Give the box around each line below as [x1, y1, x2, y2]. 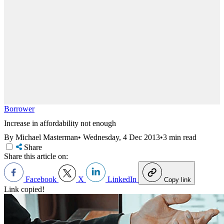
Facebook [23, 175, 58, 184]
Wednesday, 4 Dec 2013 [83, 133, 160, 142]
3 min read [163, 133, 196, 142]
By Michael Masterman [4, 133, 78, 142]
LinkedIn [105, 175, 138, 184]
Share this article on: [4, 152, 68, 161]
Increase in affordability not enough [4, 118, 116, 127]
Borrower [4, 104, 34, 113]
